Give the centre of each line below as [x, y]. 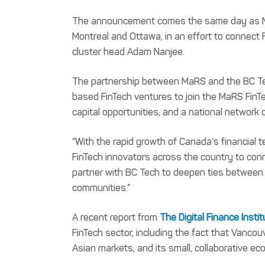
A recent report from [116, 217]
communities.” [101, 188]
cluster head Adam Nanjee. [128, 52]
